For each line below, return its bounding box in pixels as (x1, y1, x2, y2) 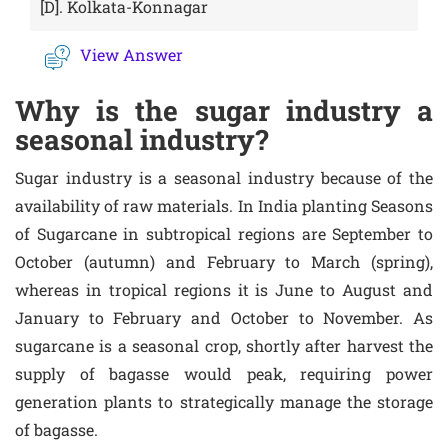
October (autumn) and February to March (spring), (15, 251, 433, 272)
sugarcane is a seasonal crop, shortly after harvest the (15, 335, 433, 356)
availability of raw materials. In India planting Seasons (15, 195, 433, 216)
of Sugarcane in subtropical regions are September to (15, 223, 433, 244)
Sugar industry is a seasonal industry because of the (15, 167, 433, 188)
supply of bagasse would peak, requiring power (15, 363, 433, 384)
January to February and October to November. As (15, 307, 433, 328)
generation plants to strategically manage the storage (15, 391, 433, 412)
